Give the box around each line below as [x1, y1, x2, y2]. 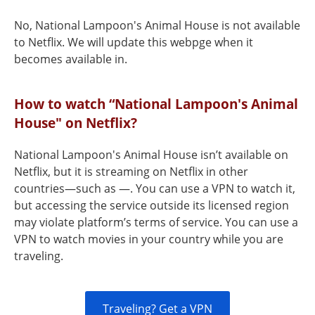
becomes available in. [14, 51, 127, 67]
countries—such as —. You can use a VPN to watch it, [14, 181, 295, 196]
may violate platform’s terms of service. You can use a [14, 214, 298, 230]
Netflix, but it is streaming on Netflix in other [14, 164, 248, 179]
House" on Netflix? [14, 113, 137, 132]
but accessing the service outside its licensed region [14, 198, 289, 213]
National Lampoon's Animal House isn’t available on [14, 147, 288, 162]
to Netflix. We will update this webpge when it [14, 34, 253, 50]
